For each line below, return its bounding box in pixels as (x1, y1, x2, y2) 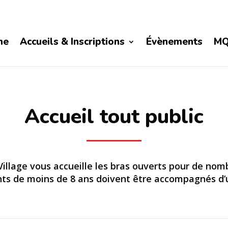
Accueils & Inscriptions (20, 35, 125, 48)
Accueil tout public (24, 102, 204, 130)
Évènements (146, 35, 203, 48)
